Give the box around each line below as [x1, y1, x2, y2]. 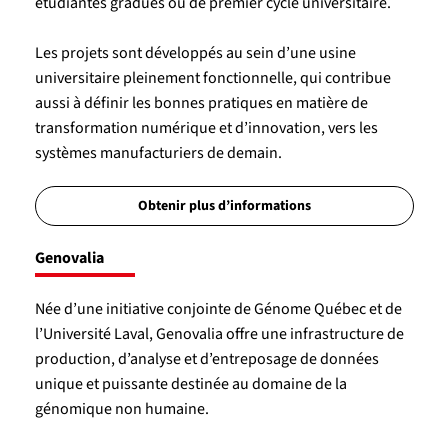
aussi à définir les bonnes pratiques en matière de [34, 91, 368, 114]
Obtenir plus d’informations [137, 195, 311, 216]
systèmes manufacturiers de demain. [34, 141, 282, 164]
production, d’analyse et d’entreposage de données [34, 347, 379, 370]
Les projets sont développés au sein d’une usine [34, 41, 356, 64]
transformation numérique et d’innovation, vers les [34, 116, 378, 139]
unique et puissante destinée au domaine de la [34, 372, 347, 395]
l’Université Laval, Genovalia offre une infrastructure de [34, 322, 404, 345]
